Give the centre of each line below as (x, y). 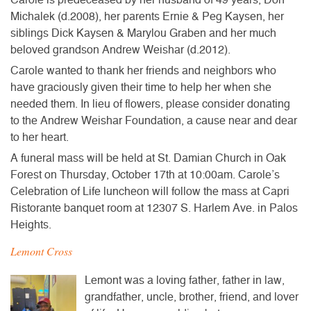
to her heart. (40, 137)
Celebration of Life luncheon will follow (106, 191)
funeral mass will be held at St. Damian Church (135, 158)
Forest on (35, 175)
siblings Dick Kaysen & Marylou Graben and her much (143, 33)
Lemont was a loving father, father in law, (185, 280)
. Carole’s (256, 175)
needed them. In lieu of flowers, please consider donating (150, 104)
